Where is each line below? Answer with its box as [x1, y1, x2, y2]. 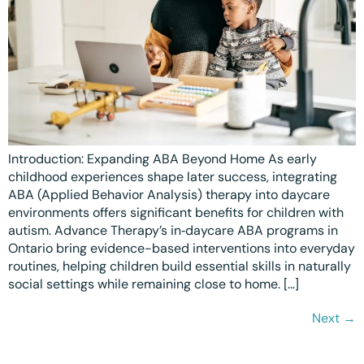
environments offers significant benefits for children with [8, 204, 344, 222]
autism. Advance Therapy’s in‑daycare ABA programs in [8, 222, 338, 240]
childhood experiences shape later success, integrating [8, 168, 337, 186]
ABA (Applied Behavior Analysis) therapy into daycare [8, 186, 330, 204]
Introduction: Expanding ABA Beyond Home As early [8, 150, 317, 168]
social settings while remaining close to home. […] [8, 275, 299, 293]
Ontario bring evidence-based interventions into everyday [8, 240, 355, 258]
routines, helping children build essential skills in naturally [8, 258, 351, 275]
